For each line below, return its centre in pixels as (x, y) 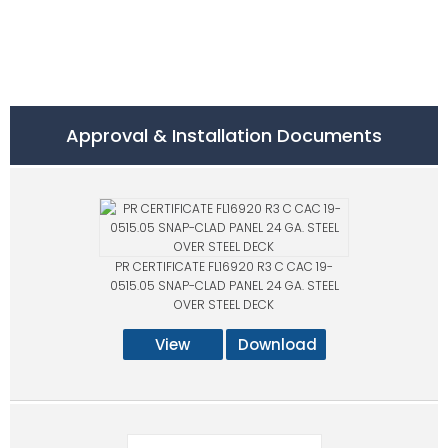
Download (277, 345)
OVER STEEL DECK (224, 305)
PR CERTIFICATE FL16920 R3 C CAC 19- (224, 267)
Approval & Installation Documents (224, 136)
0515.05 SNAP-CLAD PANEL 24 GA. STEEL (224, 286)
